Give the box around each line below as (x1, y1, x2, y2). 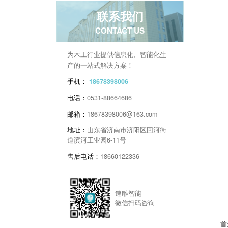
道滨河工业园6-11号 (67, 135, 127, 145)
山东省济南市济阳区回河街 (87, 125, 167, 135)
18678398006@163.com (87, 109, 158, 119)
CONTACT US (95, 24, 145, 36)
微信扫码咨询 (115, 198, 155, 208)
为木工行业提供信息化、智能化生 (67, 49, 167, 59)
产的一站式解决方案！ (67, 60, 134, 70)
